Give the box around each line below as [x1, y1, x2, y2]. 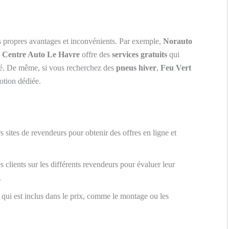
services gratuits [112, 50, 167, 59]
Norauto [163, 36, 192, 45]
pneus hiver [116, 63, 156, 72]
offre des [80, 50, 112, 59]
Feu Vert [161, 63, 191, 72]
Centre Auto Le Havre [2, 50, 80, 59]
